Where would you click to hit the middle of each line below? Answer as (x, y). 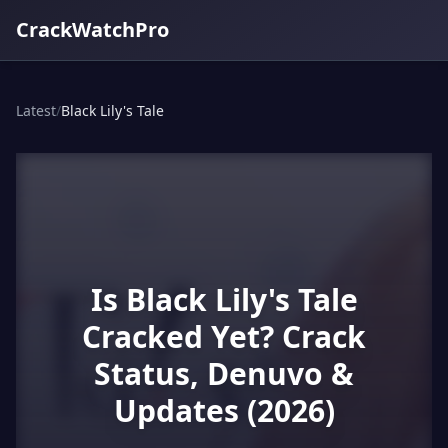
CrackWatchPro (92, 29)
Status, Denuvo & (224, 373)
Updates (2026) (224, 410)
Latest (36, 110)
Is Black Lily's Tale (224, 299)
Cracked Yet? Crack (224, 336)
